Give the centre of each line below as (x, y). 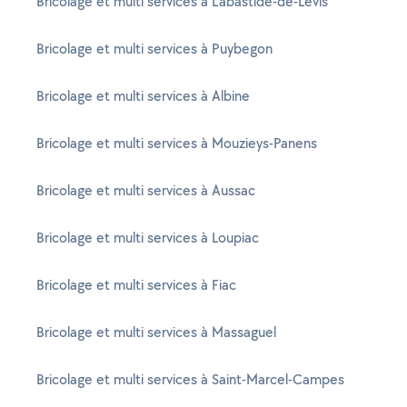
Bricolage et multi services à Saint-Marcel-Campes (190, 379)
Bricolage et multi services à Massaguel (156, 332)
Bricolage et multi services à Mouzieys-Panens (177, 143)
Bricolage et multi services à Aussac (146, 190)
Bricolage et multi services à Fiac (136, 285)
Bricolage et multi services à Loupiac (148, 238)
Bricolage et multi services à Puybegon (154, 49)
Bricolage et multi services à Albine (143, 96)
